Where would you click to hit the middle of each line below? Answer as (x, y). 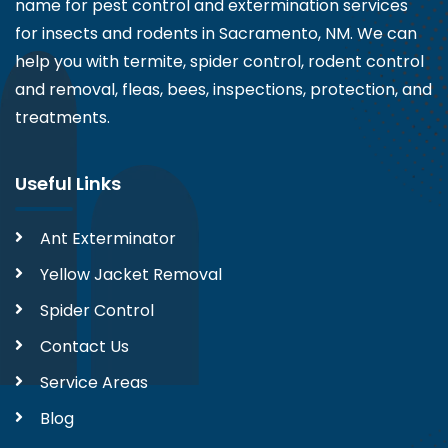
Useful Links (68, 183)
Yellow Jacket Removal (131, 274)
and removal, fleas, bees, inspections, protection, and (223, 89)
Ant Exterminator (108, 238)
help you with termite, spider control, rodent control (219, 61)
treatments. (62, 117)
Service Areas (94, 382)
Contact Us (84, 346)
